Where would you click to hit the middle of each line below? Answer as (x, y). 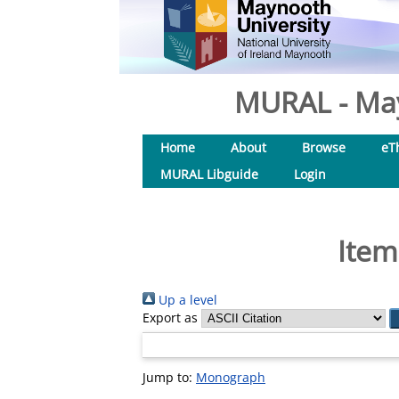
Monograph (231, 377)
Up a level (186, 300)
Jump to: (169, 377)
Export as (170, 318)
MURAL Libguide (209, 174)
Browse (324, 147)
